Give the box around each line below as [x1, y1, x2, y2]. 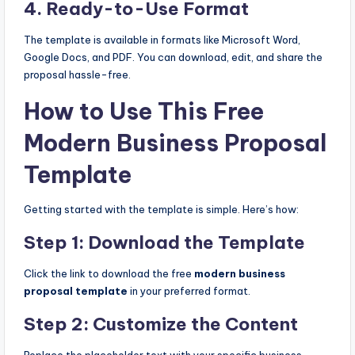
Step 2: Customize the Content [24, 312, 298, 335]
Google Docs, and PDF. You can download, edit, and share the [24, 50, 323, 63]
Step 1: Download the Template [24, 231, 305, 254]
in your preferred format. [128, 284, 250, 297]
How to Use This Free [24, 96, 264, 126]
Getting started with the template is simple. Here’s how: [24, 202, 299, 216]
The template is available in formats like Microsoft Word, [24, 32, 300, 46]
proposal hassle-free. [24, 67, 131, 81]
